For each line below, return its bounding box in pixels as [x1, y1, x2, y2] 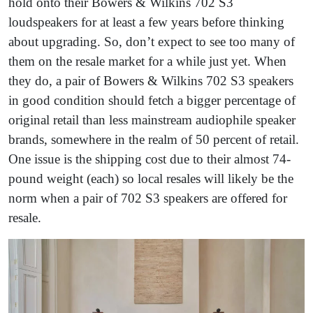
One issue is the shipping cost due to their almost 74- [8, 151, 291, 166]
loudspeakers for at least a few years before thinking [8, 14, 284, 29]
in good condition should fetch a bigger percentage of [8, 92, 296, 108]
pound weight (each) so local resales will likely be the [8, 170, 293, 186]
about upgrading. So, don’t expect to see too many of [8, 34, 295, 49]
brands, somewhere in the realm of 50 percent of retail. [8, 131, 299, 147]
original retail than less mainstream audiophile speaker [8, 112, 296, 127]
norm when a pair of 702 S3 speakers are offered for [8, 190, 287, 205]
